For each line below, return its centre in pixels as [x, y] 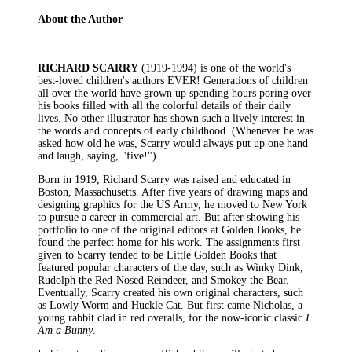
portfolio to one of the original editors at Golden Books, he [169, 229]
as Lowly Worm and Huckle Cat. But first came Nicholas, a [170, 305]
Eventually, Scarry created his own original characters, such [170, 292]
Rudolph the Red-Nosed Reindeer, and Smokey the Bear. [163, 280]
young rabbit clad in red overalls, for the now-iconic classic [172, 317]
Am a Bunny [65, 330]
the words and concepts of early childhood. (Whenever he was [176, 130]
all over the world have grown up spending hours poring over [174, 93]
